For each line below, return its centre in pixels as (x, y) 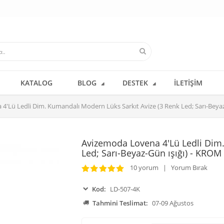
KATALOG (36, 83)
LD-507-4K (124, 189)
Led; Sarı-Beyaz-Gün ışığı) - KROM (151, 153)
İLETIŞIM (188, 83)
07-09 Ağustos (172, 203)
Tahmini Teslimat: (120, 203)
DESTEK (135, 83)
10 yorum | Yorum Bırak (165, 167)
